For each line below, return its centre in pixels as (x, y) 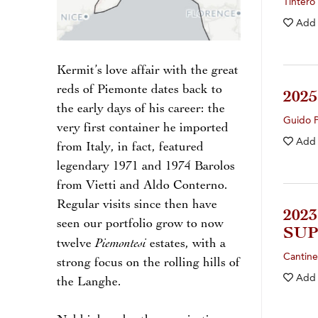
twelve (76, 245)
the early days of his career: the (141, 110)
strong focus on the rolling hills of (148, 264)
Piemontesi (121, 244)
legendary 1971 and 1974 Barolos (146, 167)
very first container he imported (143, 129)
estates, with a (186, 245)
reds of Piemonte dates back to (139, 91)
